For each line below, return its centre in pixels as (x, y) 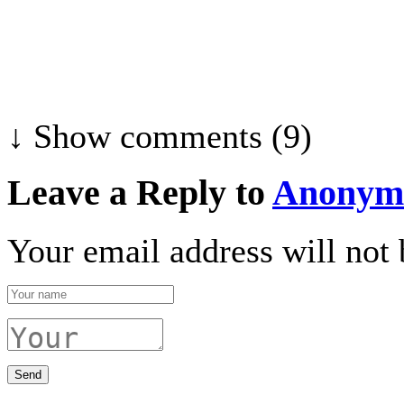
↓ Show (59, 136)
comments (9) (211, 136)
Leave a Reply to (140, 193)
